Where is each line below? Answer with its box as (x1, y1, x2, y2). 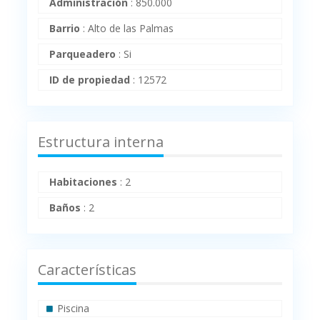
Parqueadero (49, 47, 116, 61)
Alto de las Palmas (88, 21, 174, 36)
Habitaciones (49, 175, 118, 189)
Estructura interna (38, 132, 164, 152)
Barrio (49, 21, 81, 36)
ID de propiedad (49, 73, 131, 87)
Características (38, 260, 137, 280)
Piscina (57, 301, 90, 316)
